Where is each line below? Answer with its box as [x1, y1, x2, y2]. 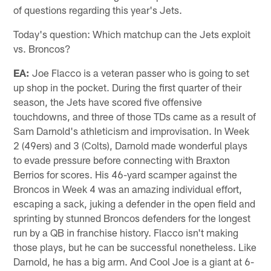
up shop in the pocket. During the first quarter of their [13, 80, 242, 93]
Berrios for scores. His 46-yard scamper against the [13, 168, 238, 180]
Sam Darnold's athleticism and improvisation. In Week [13, 124, 250, 137]
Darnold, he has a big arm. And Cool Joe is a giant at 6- [13, 255, 255, 267]
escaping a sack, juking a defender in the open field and [13, 197, 256, 209]
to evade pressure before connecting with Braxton [13, 153, 230, 166]
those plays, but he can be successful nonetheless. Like [13, 240, 257, 253]
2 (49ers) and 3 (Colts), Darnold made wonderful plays [13, 139, 248, 151]
